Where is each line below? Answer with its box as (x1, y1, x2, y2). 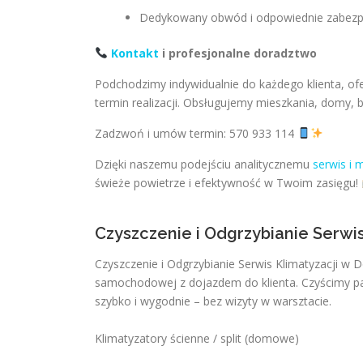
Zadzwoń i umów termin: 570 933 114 (95, 126, 297, 141)
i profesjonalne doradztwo (158, 45, 317, 61)
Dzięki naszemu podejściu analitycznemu (95, 156, 313, 172)
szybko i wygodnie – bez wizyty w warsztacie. (95, 293, 331, 309)
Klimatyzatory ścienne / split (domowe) (95, 331, 299, 346)
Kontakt (110, 45, 159, 61)
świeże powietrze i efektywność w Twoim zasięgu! (95, 175, 361, 190)
